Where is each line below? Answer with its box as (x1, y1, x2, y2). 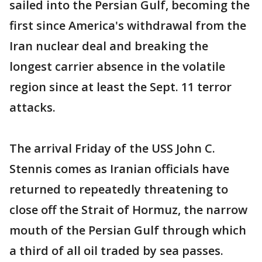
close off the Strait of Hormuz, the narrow (9, 202, 247, 218)
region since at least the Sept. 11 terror (9, 79, 232, 95)
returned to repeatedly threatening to (9, 181, 228, 197)
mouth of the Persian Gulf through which (9, 222, 246, 238)
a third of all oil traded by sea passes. (9, 243, 223, 258)
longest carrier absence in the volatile (9, 58, 225, 74)
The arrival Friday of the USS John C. (9, 140, 215, 156)
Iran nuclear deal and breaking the (9, 38, 208, 54)
